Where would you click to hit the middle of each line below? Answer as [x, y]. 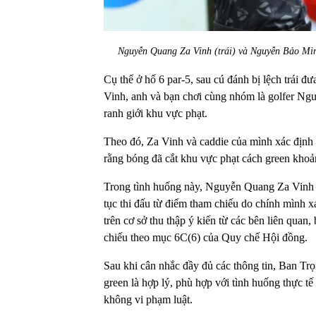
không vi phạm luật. [148, 299]
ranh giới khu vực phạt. [157, 113]
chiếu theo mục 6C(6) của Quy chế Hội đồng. [206, 237]
